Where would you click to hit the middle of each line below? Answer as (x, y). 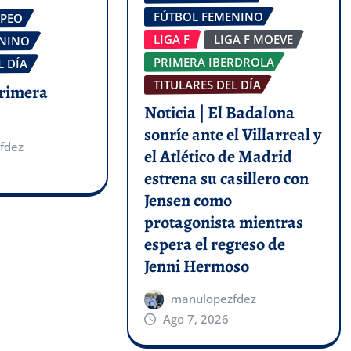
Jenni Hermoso (196, 267)
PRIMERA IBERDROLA (213, 62)
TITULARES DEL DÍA (207, 84)
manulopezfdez (214, 299)
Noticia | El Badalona (219, 113)
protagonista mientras (223, 223)
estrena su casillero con (226, 179)
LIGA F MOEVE (253, 39)
